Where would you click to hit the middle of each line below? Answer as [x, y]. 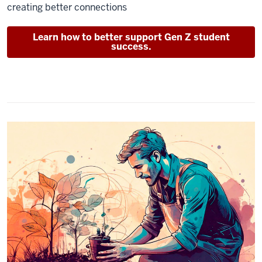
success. [131, 47]
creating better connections [67, 8]
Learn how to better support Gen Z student [131, 37]
